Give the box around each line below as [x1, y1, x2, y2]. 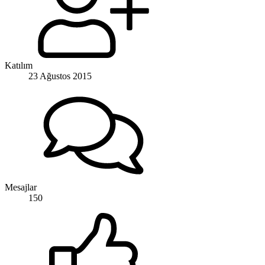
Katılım [5, 60, 33, 70]
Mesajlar [5, 182, 37, 192]
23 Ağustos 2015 [28, 70, 92, 81]
